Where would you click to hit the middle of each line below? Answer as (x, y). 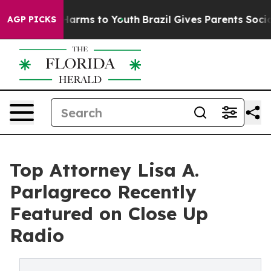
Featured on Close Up (109, 214)
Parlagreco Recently (103, 192)
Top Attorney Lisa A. (104, 170)
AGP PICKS (32, 19)
